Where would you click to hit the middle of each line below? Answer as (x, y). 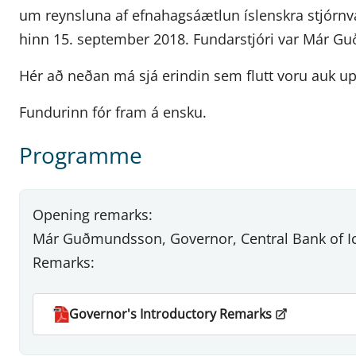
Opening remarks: (93, 214)
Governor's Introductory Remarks (170, 313)
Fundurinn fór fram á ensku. (113, 112)
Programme (81, 155)
